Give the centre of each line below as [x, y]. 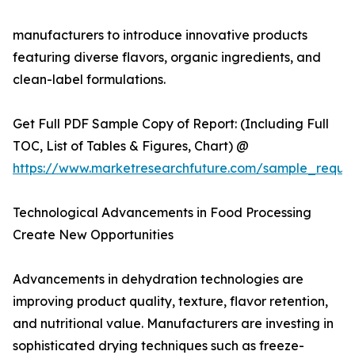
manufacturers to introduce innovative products [160, 35]
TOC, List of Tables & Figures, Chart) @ [131, 146]
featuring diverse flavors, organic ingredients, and [167, 57]
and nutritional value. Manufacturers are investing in [173, 324]
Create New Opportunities [93, 235]
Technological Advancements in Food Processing [162, 213]
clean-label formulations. [89, 80]
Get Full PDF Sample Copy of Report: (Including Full [171, 124]
